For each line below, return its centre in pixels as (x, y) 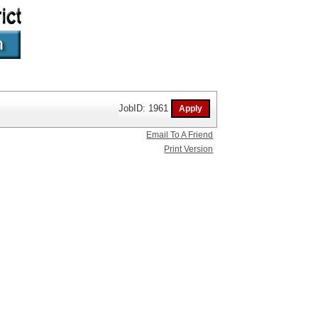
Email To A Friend (180, 135)
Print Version (189, 149)
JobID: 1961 (145, 108)
